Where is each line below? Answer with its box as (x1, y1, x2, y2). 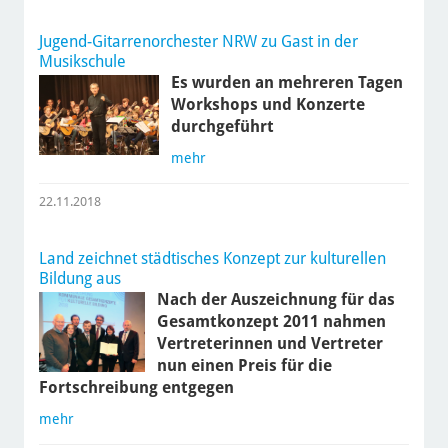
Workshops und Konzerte (170, 95, 365, 115)
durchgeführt (170, 117, 274, 137)
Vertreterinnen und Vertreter (156, 334, 383, 354)
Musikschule (38, 52, 126, 72)
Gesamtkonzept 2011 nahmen (156, 312, 386, 332)
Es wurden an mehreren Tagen (170, 73, 403, 93)
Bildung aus (38, 269, 121, 289)
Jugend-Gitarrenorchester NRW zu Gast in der (38, 32, 358, 52)
